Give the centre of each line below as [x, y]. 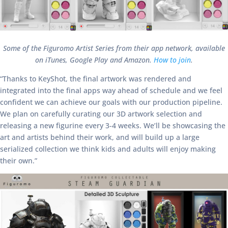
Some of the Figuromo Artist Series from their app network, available [114, 48]
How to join [172, 60]
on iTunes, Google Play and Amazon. [94, 60]
